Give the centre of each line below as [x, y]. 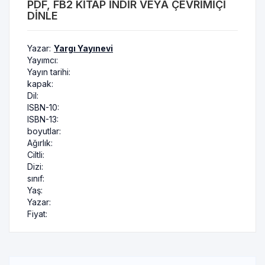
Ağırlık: [40, 143]
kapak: [40, 84]
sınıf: [36, 178]
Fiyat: [37, 214]
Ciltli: [36, 155]
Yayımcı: [43, 60]
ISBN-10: [43, 107]
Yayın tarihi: [49, 72]
